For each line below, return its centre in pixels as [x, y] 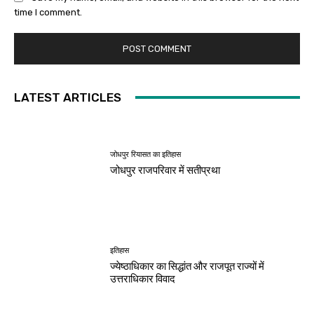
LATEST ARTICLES [68, 97]
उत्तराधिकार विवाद [143, 279]
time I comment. [48, 12]
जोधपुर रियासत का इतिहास [146, 154]
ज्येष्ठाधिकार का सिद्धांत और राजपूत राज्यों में [187, 266]
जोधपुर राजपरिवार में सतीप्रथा [165, 170]
